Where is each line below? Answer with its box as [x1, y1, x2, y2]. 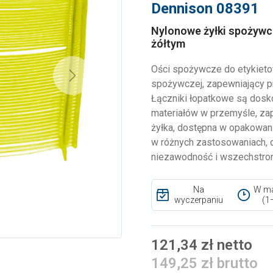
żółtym [151, 37, 185, 51]
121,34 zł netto [151, 236, 252, 254]
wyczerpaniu [174, 195, 223, 205]
